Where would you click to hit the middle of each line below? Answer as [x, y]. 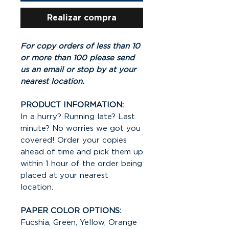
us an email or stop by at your [78, 70]
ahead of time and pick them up [82, 152]
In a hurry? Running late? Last [78, 117]
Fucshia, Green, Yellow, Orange [79, 222]
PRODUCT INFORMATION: [72, 105]
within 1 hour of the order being [81, 164]
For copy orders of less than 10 [80, 46]
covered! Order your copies [74, 140]
